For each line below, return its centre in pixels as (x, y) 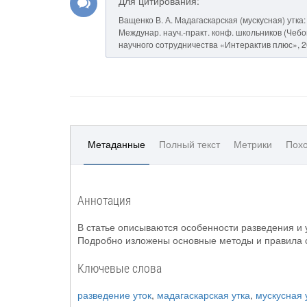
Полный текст (189, 144)
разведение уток (114, 295)
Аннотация (104, 200)
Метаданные (116, 144)
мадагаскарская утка (204, 295)
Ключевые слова (120, 268)
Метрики (253, 144)
